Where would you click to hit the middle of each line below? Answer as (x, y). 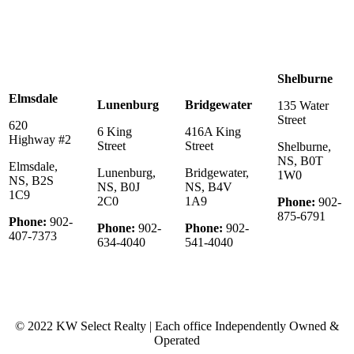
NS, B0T (300, 160)
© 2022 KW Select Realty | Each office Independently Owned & (177, 326)
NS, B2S (31, 180)
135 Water (303, 105)
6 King (115, 131)
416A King (213, 131)
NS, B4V (209, 186)
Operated (177, 340)
